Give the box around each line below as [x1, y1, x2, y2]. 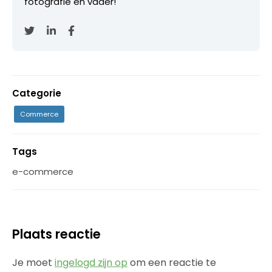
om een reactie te [127, 255, 216, 270]
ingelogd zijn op [55, 255, 127, 270]
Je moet [12, 255, 55, 270]
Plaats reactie [12, 225, 101, 243]
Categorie [12, 86, 61, 100]
